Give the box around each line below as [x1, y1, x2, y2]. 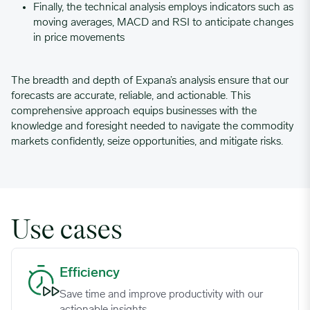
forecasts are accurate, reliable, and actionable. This [11, 90, 250, 102]
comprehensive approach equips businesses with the [11, 105, 257, 117]
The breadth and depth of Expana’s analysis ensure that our [11, 75, 289, 86]
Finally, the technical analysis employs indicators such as [33, 1, 293, 13]
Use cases [11, 217, 122, 245]
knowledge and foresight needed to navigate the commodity [11, 120, 293, 132]
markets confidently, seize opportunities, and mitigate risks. [11, 136, 283, 147]
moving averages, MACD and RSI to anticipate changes [33, 17, 293, 28]
